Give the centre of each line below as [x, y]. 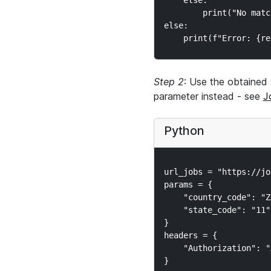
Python [184, 131]
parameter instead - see [208, 96]
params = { [188, 184]
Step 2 [168, 82]
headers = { [190, 235]
